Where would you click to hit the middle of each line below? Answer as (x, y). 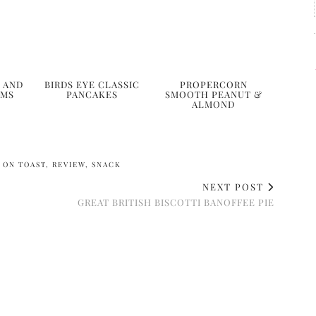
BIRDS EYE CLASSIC (92, 85)
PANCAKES (92, 95)
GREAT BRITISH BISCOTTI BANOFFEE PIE (176, 202)
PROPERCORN (213, 85)
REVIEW (69, 165)
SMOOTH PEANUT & (213, 95)
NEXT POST (235, 187)
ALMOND (214, 104)
